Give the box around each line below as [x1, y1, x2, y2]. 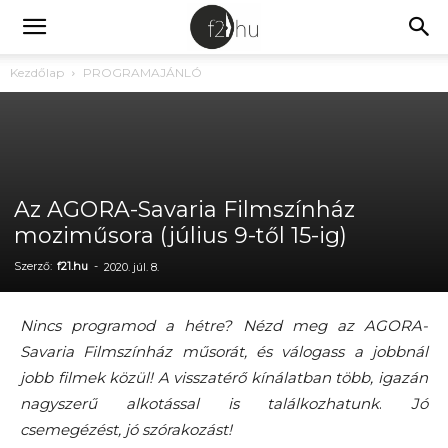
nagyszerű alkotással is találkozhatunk [20, 394, 380, 413]
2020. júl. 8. [104, 260, 159, 274]
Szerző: [14, 259, 55, 273]
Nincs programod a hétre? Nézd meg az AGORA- [20, 316, 428, 335]
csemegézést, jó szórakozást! [20, 420, 232, 439]
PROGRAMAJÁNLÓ [83, 65, 202, 80]
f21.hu [57, 259, 88, 273]
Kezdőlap [10, 65, 64, 80]
